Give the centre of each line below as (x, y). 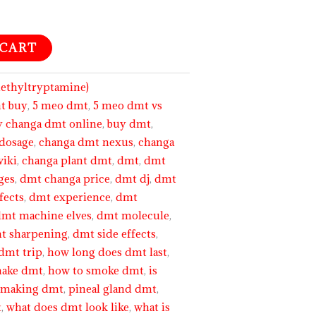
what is (152, 308)
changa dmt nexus (86, 142)
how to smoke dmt (96, 271)
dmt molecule (133, 216)
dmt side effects (115, 234)
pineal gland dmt (113, 289)
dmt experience (70, 197)
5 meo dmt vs (128, 106)
